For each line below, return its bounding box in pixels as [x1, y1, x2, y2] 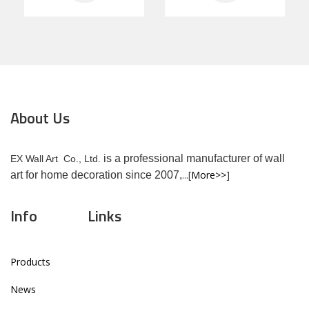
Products [10, 255, 50, 268]
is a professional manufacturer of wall [103, 152, 285, 164]
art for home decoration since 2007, [10, 169, 182, 181]
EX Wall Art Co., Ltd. [10, 153, 103, 164]
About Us [10, 106, 70, 130]
